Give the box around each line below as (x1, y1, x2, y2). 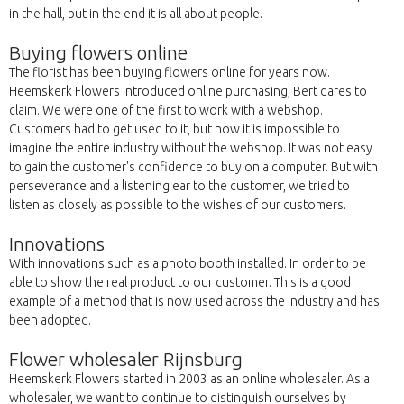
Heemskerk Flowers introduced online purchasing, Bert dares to (9, 84, 367, 99)
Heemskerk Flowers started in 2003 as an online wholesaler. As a (9, 372, 370, 387)
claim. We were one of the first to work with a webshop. (9, 103, 323, 118)
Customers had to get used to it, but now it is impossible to (9, 122, 340, 137)
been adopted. (9, 313, 91, 328)
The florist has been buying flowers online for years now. (9, 65, 330, 80)
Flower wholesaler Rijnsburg (9, 348, 243, 371)
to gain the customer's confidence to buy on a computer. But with (9, 160, 378, 175)
